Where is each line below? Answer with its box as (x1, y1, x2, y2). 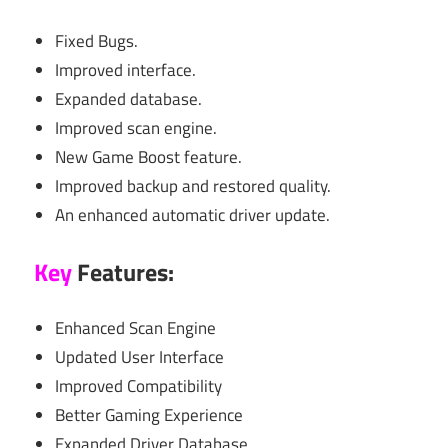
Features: (72, 253, 174, 290)
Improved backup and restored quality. (55, 173, 332, 200)
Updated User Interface (55, 344, 225, 371)
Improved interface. (55, 57, 197, 84)
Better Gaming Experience (55, 402, 244, 429)
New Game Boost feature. (55, 144, 243, 171)
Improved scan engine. (55, 115, 218, 142)
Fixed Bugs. (55, 28, 139, 55)
